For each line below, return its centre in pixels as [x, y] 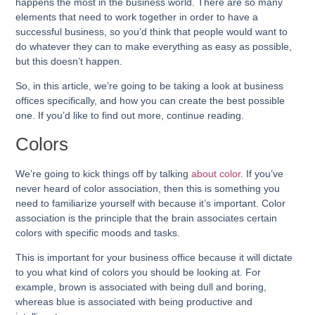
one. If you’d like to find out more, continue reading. [130, 116]
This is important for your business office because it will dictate [154, 257]
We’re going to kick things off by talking [104, 173]
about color [216, 173]
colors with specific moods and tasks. [99, 232]
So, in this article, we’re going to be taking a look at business [150, 86]
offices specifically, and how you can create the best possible [150, 101]
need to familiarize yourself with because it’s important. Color [151, 203]
